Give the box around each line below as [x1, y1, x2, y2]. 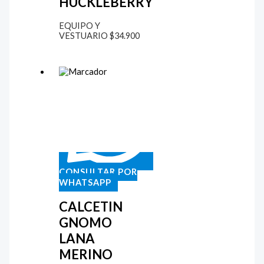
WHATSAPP [58, 177, 111, 188]
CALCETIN [58, 199, 123, 215]
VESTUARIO [58, 31, 110, 41]
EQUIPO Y [58, 21, 100, 31]
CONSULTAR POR [58, 167, 137, 177]
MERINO [58, 246, 113, 263]
